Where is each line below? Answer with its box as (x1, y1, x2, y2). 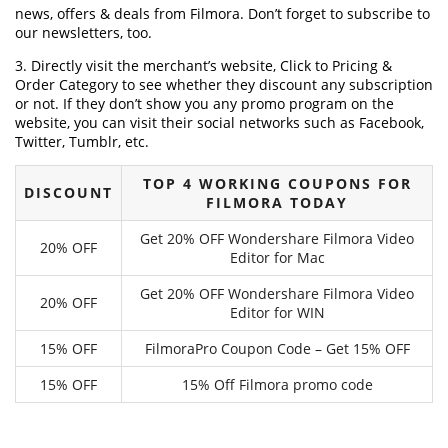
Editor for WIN (229, 302, 325, 322)
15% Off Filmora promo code (181, 374, 373, 394)
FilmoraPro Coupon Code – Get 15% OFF (144, 338, 410, 358)
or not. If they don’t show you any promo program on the (15, 93, 394, 113)
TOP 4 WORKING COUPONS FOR (142, 173, 412, 193)
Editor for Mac (229, 247, 325, 267)
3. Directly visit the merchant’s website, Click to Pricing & (15, 55, 392, 75)
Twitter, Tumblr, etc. (15, 131, 149, 151)
